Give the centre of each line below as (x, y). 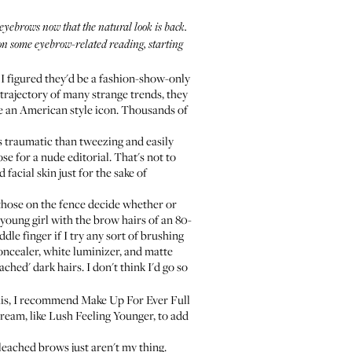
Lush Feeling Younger (101, 315)
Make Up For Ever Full (136, 299)
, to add (171, 315)
